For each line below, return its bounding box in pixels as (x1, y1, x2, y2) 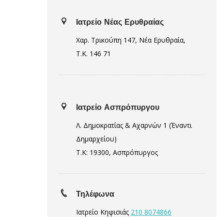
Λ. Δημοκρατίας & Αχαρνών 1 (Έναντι (76, 121, 192, 130)
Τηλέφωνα (76, 189, 114, 199)
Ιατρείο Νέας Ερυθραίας (76, 17, 164, 27)
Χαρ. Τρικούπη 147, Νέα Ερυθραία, (76, 35, 186, 45)
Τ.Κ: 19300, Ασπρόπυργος (76, 148, 158, 157)
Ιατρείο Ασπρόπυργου (76, 103, 159, 112)
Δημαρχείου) (76, 134, 117, 143)
